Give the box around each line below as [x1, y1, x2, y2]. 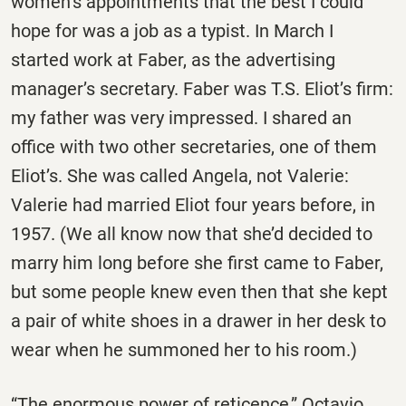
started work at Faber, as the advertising [11, 49, 335, 72]
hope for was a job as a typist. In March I [11, 20, 333, 43]
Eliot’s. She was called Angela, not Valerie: [11, 165, 349, 188]
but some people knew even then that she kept [11, 281, 388, 304]
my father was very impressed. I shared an [11, 107, 352, 130]
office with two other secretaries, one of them [11, 136, 377, 159]
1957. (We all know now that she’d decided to [11, 223, 372, 246]
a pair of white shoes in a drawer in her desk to [11, 310, 386, 333]
